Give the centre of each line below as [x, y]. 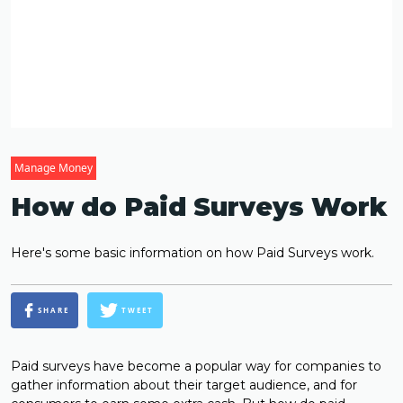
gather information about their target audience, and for [184, 385]
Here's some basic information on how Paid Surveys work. [193, 253]
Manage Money [54, 168]
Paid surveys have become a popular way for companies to [196, 367]
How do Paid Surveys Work [199, 207]
